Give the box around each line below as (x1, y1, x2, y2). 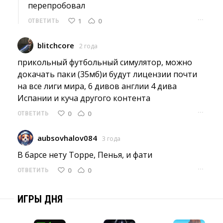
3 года (102, 134, 120, 143)
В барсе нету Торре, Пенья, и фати (17, 149, 152, 160)
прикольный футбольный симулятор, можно (17, 57, 192, 68)
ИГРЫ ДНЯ (17, 193, 63, 205)
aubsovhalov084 (37, 133, 97, 143)
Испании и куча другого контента (17, 93, 150, 104)
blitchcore (37, 40, 74, 50)
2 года (79, 42, 98, 50)
